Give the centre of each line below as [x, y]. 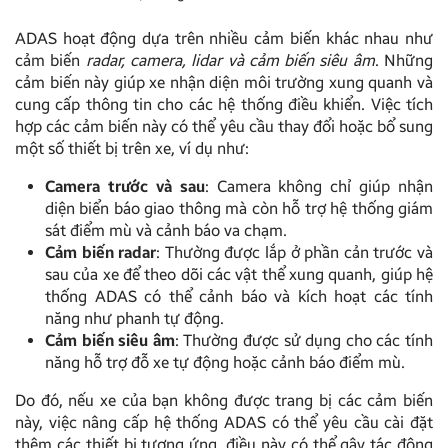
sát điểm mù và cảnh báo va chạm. [166, 231]
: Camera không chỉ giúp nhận [318, 187]
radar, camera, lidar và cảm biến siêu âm [227, 61]
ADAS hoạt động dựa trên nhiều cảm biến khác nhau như [224, 39]
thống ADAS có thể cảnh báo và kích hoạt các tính [239, 297]
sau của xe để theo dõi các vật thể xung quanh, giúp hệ [239, 275]
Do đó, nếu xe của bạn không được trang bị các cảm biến [224, 401]
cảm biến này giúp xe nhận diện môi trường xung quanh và [224, 83]
